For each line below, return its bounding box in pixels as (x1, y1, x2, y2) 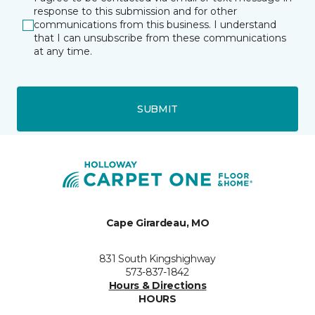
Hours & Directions (108, 279, 207, 292)
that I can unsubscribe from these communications (34, 32, 286, 44)
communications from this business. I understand (34, 18, 276, 31)
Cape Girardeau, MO (105, 217, 210, 229)
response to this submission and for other (34, 5, 237, 18)
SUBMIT (136, 102, 179, 115)
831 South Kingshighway (99, 252, 216, 265)
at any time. (34, 45, 92, 58)
